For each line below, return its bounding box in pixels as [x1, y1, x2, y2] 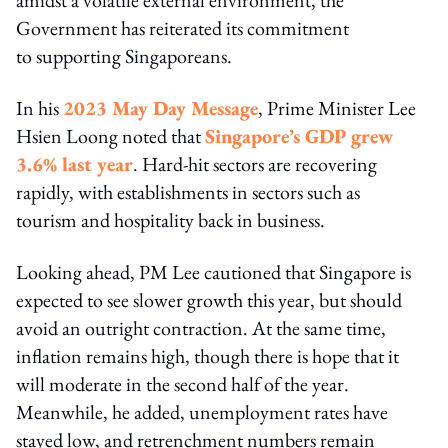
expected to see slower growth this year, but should [16, 286, 402, 313]
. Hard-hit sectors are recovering [133, 150, 377, 177]
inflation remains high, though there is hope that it [16, 342, 399, 369]
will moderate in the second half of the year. [16, 370, 349, 397]
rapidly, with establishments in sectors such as [16, 178, 360, 205]
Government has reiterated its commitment [16, 14, 349, 41]
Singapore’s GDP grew [205, 122, 393, 149]
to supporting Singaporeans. [16, 42, 232, 69]
